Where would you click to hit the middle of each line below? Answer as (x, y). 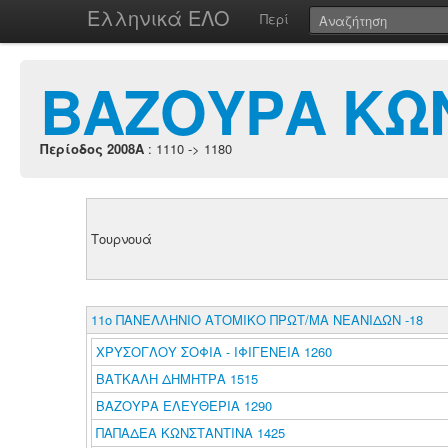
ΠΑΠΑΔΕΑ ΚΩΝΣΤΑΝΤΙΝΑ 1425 (190, 432)
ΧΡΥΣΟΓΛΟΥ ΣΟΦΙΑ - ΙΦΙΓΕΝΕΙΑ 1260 (213, 351)
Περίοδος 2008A (92, 148)
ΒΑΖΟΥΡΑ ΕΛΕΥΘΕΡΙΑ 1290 (183, 405)
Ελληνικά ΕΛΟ (158, 17)
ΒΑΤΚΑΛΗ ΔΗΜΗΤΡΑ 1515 (176, 378)
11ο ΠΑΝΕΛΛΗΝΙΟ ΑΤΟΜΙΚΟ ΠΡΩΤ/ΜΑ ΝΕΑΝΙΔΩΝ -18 (256, 319)
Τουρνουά (121, 238)
